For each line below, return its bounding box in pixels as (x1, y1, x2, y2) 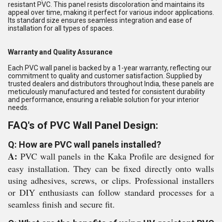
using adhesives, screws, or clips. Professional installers (8, 174, 214, 187)
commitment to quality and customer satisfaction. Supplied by (8, 72, 202, 80)
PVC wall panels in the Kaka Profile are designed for (17, 150, 214, 163)
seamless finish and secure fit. (8, 198, 115, 211)
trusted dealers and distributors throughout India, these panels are (8, 80, 214, 88)
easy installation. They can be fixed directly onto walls (8, 163, 214, 175)
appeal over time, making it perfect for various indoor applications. (8, 8, 214, 17)
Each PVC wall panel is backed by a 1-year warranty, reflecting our (8, 64, 212, 72)
